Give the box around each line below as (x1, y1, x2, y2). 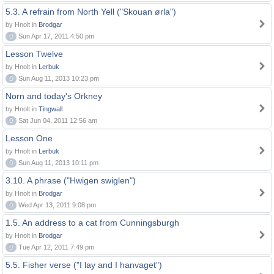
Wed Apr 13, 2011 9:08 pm (17, 201, 96, 209)
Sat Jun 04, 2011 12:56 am (17, 117, 97, 124)
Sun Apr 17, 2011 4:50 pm (17, 32, 94, 40)
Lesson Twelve (6, 49, 63, 59)
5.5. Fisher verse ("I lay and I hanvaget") (6, 260, 162, 270)
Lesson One (6, 133, 53, 143)
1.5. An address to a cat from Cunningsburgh (6, 218, 179, 228)
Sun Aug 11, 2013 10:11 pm (17, 159, 98, 166)
